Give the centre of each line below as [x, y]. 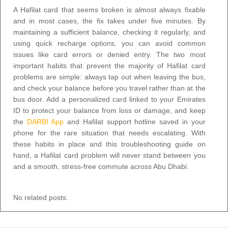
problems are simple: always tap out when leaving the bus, [109, 77]
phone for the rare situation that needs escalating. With [109, 133]
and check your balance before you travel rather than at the [109, 88]
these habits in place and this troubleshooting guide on [109, 144]
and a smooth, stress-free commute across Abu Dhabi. [101, 166]
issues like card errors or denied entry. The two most [109, 54]
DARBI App [45, 121]
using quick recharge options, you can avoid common [109, 43]
